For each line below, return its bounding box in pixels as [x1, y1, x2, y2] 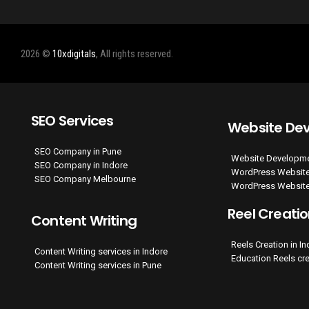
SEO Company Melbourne [34, 174, 136, 184]
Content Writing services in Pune [34, 260, 161, 270]
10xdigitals [52, 47, 96, 60]
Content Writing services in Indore [34, 246, 168, 257]
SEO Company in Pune [34, 146, 121, 157]
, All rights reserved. [96, 47, 173, 60]
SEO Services [31, 111, 114, 130]
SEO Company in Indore [34, 160, 128, 170]
